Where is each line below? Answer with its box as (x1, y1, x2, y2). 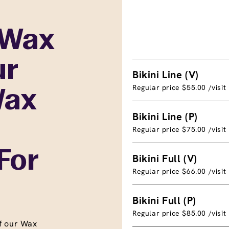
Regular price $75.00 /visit (132, 124, 226, 134)
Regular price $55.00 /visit (132, 82, 226, 92)
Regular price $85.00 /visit (132, 208, 226, 218)
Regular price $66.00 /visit (132, 166, 226, 176)
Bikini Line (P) (132, 109, 198, 123)
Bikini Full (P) (132, 193, 196, 207)
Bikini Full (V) (132, 151, 197, 165)
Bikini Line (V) (132, 67, 199, 81)
